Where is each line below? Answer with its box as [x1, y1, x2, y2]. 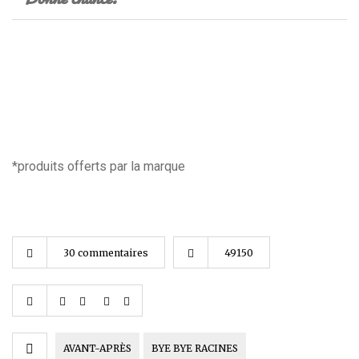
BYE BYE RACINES [151, 342, 238, 355]
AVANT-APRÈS [63, 342, 131, 355]
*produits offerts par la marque [12, 159, 185, 175]
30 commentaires [63, 247, 148, 260]
